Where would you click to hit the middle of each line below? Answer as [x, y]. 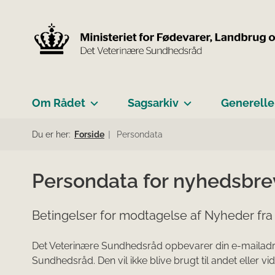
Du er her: [51, 134]
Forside [89, 134]
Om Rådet [59, 103]
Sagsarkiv [153, 103]
